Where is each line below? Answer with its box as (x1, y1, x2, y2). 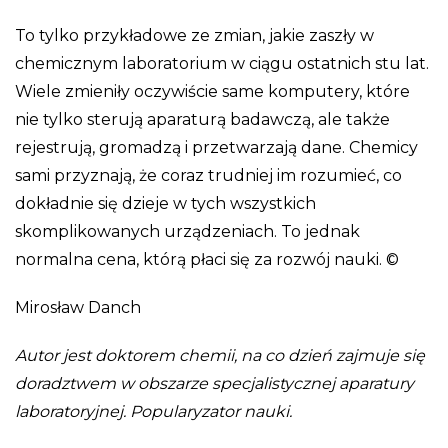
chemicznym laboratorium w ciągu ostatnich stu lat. (15, 53, 429, 73)
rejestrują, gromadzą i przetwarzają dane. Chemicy (15, 137, 418, 157)
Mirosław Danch (15, 297, 141, 317)
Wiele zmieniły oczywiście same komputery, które (15, 81, 410, 101)
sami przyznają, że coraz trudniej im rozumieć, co (15, 165, 402, 185)
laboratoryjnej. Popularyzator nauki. (15, 401, 292, 421)
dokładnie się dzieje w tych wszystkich (15, 193, 316, 213)
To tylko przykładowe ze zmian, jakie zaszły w (15, 25, 374, 45)
